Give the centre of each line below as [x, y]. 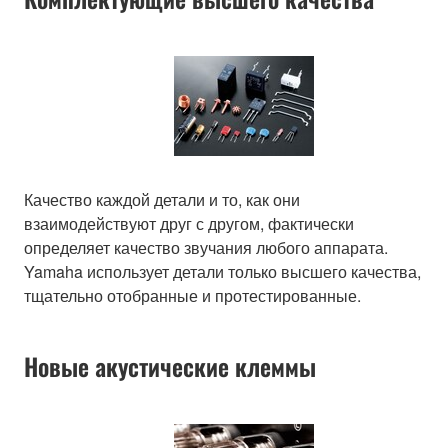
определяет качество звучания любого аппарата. [206, 247]
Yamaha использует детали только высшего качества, [222, 271]
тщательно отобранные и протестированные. [192, 295]
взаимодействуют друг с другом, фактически [189, 223]
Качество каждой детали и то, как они [162, 199]
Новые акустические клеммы [170, 365]
